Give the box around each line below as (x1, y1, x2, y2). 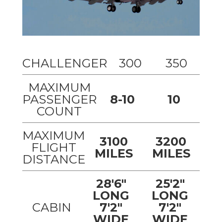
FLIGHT (31, 140, 76, 155)
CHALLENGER (22, 56, 107, 71)
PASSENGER (22, 92, 97, 107)
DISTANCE (22, 152, 85, 167)
